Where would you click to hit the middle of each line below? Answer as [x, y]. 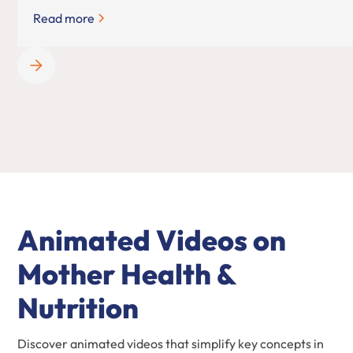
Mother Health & [127, 273]
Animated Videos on [152, 240]
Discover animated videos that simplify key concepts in [171, 343]
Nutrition [78, 307]
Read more [64, 18]
